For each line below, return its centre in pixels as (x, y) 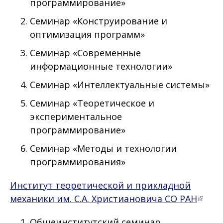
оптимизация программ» (89, 35)
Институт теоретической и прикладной (100, 185)
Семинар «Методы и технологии (103, 149)
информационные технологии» (101, 66)
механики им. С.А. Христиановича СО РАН (104, 199)
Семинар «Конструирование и (99, 21)
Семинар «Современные (85, 53)
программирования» (79, 162)
